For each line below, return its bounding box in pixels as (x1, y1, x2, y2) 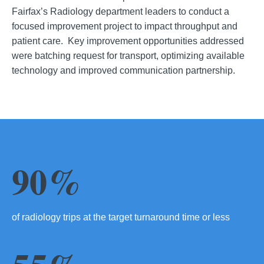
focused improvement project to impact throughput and (12, 21, 237, 32)
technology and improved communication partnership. (12, 65, 235, 76)
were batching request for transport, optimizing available (12, 51, 245, 61)
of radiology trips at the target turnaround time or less (12, 212, 230, 223)
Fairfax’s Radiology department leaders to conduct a (12, 6, 229, 17)
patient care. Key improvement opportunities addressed (12, 36, 244, 47)
